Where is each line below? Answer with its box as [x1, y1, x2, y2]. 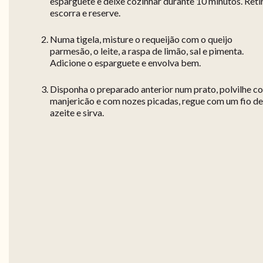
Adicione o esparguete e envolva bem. [50, 57, 201, 69]
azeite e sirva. [50, 107, 104, 119]
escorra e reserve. [50, 7, 120, 19]
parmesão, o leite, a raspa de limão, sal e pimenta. [50, 45, 244, 57]
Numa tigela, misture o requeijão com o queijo [50, 33, 232, 45]
